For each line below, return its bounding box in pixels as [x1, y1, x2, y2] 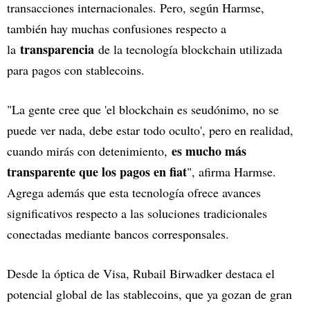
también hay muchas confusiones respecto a [7, 20, 226, 37]
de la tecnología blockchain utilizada [98, 41, 282, 58]
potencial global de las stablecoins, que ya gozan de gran [7, 286, 292, 303]
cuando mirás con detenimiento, [7, 143, 172, 160]
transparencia [20, 40, 98, 59]
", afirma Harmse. [187, 163, 276, 181]
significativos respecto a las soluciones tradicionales [7, 205, 267, 222]
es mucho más [172, 142, 246, 161]
